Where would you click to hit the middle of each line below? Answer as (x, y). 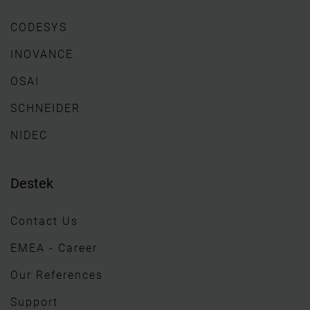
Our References (57, 275)
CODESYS (39, 27)
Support (34, 302)
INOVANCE (42, 54)
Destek (32, 183)
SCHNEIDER (45, 108)
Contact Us (44, 221)
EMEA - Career (54, 248)
